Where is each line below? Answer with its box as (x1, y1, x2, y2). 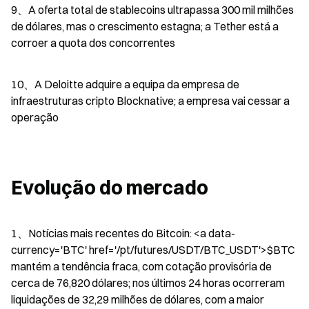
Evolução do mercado (11, 175, 208, 199)
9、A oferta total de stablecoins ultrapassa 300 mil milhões (11, 2, 294, 17)
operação (11, 110, 59, 124)
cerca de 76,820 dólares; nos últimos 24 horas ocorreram (11, 275, 285, 290)
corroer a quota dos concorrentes (11, 35, 175, 50)
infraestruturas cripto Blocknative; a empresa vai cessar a (11, 93, 290, 108)
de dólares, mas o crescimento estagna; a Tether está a (11, 19, 279, 33)
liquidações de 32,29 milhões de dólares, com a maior (11, 292, 264, 306)
